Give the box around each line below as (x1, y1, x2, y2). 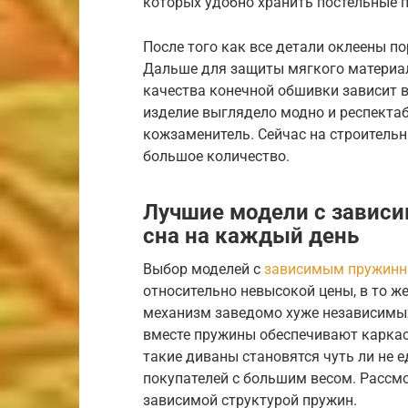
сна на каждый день (143, 222, 359, 249)
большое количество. (143, 147, 290, 165)
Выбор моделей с (143, 260, 264, 278)
